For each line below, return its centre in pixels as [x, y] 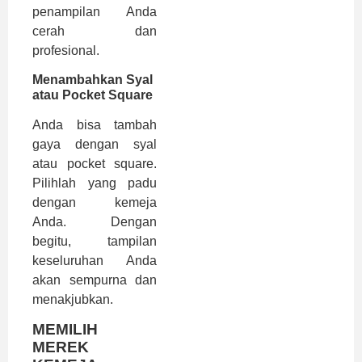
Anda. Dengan [95, 222]
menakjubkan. [73, 300]
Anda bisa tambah [95, 125]
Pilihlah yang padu [95, 183]
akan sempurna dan [95, 280]
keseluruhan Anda [95, 261]
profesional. [66, 50]
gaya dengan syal [95, 145]
